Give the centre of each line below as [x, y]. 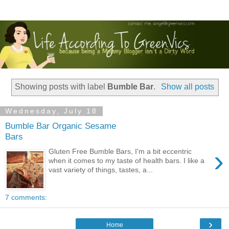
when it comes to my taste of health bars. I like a [127, 160]
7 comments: [26, 197]
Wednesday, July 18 [51, 111]
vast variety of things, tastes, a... [101, 169]
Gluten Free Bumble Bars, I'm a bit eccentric [120, 151]
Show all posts [187, 86]
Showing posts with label [61, 86]
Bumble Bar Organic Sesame [61, 126]
